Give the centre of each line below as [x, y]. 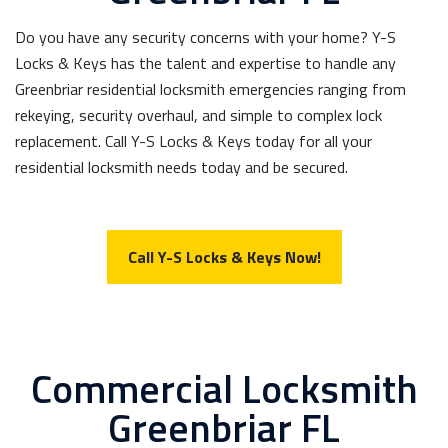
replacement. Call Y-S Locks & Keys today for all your [193, 141]
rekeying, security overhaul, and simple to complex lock [198, 115]
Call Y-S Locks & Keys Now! [224, 257]
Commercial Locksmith [224, 388]
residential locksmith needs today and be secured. [181, 167]
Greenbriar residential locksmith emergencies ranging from [210, 89]
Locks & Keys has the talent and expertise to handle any [205, 63]
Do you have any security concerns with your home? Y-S [205, 37]
